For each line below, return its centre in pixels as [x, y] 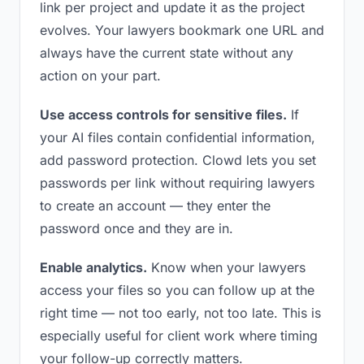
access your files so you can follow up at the [177, 290]
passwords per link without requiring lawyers [177, 183]
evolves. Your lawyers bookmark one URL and [182, 30]
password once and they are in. [136, 228]
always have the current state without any [167, 53]
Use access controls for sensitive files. [163, 115]
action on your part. [100, 76]
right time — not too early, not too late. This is [180, 313]
